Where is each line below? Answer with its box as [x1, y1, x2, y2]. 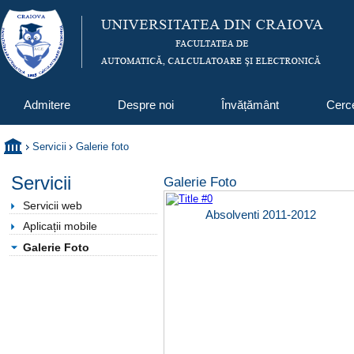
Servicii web [23, 199, 82, 212]
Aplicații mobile [23, 220, 97, 232]
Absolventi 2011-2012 [205, 208, 316, 221]
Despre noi [118, 98, 174, 111]
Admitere [24, 98, 70, 111]
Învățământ [221, 98, 279, 111]
